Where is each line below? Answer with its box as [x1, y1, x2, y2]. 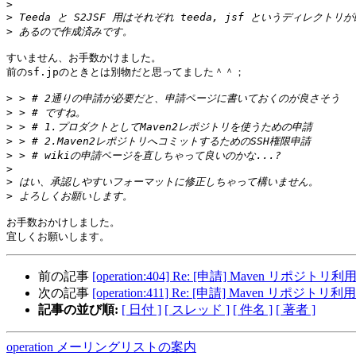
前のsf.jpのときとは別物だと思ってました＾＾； [6, 66, 245, 79]
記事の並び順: [38, 303, 118, 317]
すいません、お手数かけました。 [6, 52, 161, 64]
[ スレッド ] [164, 303, 230, 317]
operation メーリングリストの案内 [6, 340, 196, 354]
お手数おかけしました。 [6, 216, 120, 229]
